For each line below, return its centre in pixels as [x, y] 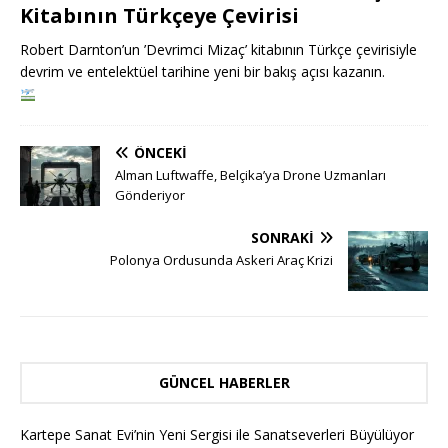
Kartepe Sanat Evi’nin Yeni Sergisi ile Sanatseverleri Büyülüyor [217, 435]
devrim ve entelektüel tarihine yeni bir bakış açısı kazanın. [202, 72]
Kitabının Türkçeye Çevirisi [159, 16]
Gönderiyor [150, 195]
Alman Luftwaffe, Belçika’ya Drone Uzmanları [250, 175]
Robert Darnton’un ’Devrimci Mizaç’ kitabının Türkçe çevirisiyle [218, 50]
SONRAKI [282, 238]
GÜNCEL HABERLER [224, 383]
